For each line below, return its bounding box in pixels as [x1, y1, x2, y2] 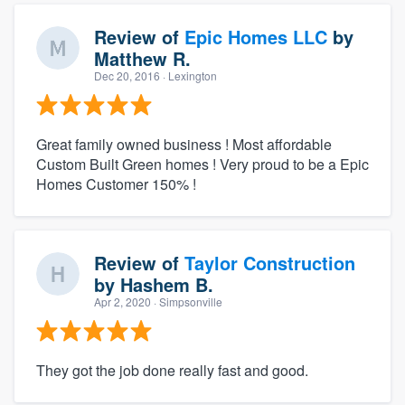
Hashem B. [120, 270, 213, 297]
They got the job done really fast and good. [36, 359, 308, 381]
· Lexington [160, 67, 217, 83]
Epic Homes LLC [184, 23, 327, 50]
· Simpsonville [151, 293, 222, 309]
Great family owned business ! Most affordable [36, 133, 332, 155]
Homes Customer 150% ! [36, 173, 196, 194]
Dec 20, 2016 [94, 67, 160, 83]
